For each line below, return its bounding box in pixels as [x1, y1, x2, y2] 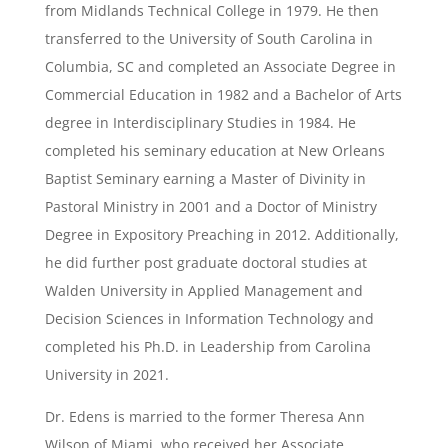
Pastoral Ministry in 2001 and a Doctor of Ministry [44, 197, 377, 216]
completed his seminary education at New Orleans [44, 141, 385, 160]
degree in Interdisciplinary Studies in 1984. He [44, 113, 356, 132]
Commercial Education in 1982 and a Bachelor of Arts [44, 85, 402, 104]
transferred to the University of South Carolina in [44, 29, 373, 48]
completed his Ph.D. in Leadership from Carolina [44, 337, 371, 356]
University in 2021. [44, 365, 169, 384]
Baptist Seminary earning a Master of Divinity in [44, 169, 366, 188]
